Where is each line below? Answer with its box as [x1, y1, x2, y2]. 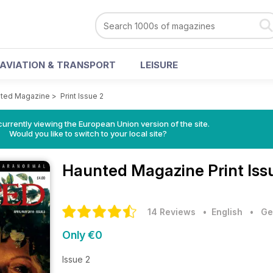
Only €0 [62, 229, 102, 241]
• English [198, 207, 243, 217]
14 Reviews [147, 207, 196, 217]
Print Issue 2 [60, 91, 104, 101]
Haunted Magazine [62, 161, 208, 180]
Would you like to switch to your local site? [9, 129, 167, 138]
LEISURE [140, 59, 178, 71]
